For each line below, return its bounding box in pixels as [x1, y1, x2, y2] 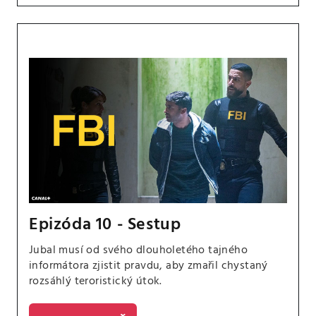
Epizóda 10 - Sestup [29, 211, 181, 238]
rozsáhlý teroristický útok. [29, 272, 162, 291]
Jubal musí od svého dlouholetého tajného [29, 241, 248, 260]
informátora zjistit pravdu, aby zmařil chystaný [29, 256, 268, 275]
